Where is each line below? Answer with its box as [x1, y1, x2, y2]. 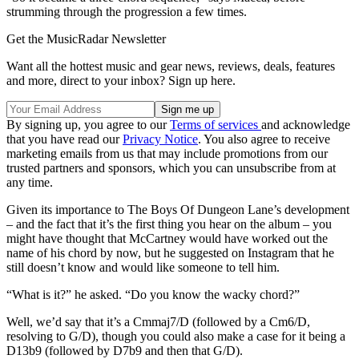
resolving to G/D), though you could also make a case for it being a [6, 329, 345, 344]
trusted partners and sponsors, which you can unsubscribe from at [6, 161, 336, 175]
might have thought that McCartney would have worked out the [6, 232, 328, 246]
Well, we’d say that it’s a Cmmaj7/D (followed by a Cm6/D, [6, 315, 310, 329]
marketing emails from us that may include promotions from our [6, 147, 328, 161]
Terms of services [170, 118, 261, 132]
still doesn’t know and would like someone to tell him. [6, 260, 280, 275]
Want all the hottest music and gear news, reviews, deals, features [6, 59, 335, 74]
